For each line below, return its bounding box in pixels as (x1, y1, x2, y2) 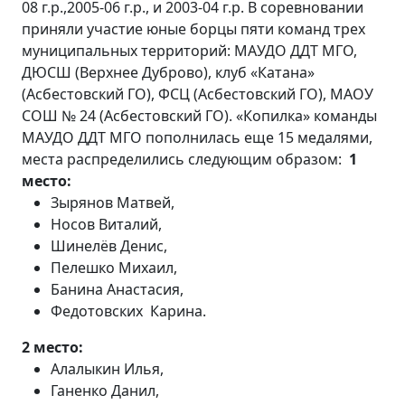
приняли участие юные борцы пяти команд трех (22, 19, 365, 39)
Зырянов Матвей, (51, 193, 174, 212)
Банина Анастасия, (51, 279, 184, 299)
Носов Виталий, (51, 214, 162, 234)
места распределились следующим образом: (22, 149, 345, 169)
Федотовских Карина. (51, 301, 206, 321)
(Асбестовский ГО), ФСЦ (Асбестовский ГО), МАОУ (22, 84, 373, 104)
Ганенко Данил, (51, 381, 159, 400)
